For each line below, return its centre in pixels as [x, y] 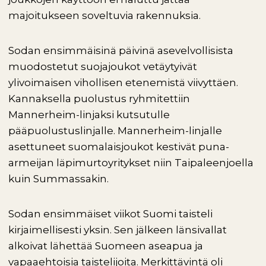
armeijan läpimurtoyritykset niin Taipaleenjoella [131, 163]
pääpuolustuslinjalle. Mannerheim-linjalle [115, 131]
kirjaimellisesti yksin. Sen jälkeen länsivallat [118, 230]
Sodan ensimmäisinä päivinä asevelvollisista [121, 50]
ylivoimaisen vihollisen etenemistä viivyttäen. [123, 83]
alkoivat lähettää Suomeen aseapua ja [106, 246]
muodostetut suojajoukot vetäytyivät [103, 66]
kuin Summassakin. [61, 179]
